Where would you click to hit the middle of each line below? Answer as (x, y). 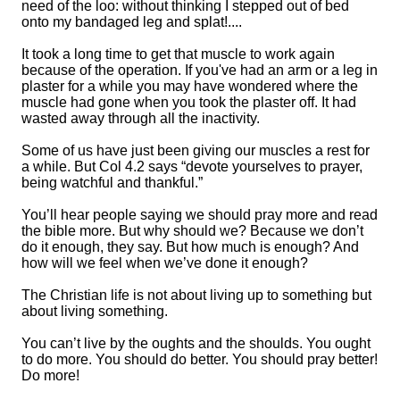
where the (325, 86)
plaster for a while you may (108, 86)
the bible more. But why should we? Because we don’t (192, 230)
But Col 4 (102, 166)
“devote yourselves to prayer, (272, 166)
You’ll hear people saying (104, 214)
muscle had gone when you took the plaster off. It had (189, 102)
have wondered (243, 86)
